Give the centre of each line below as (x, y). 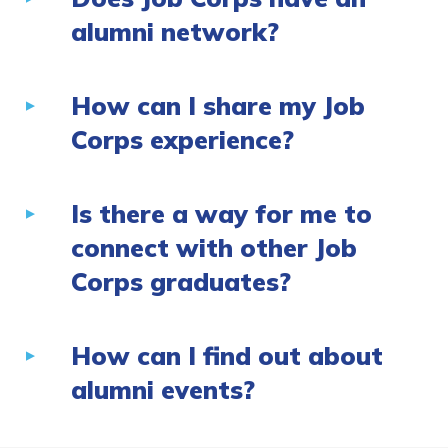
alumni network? (177, 32)
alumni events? (165, 390)
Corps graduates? (183, 282)
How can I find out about (227, 356)
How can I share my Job (218, 106)
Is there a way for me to (221, 214)
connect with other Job (214, 248)
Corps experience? (184, 140)
